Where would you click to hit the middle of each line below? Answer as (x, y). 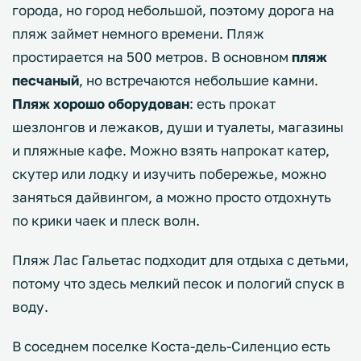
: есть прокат (232, 103)
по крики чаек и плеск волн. (106, 220)
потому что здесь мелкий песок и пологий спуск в (178, 283)
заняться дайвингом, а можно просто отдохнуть (172, 197)
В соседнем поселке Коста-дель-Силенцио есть (171, 346)
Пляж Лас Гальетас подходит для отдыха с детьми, (180, 259)
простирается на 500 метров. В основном (152, 56)
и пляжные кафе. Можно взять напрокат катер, (171, 150)
